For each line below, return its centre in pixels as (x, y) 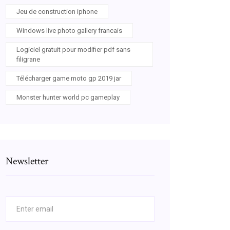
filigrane (28, 59)
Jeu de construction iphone (57, 12)
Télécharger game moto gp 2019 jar (69, 78)
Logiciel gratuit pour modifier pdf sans (73, 50)
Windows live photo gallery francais (69, 31)
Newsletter (27, 161)
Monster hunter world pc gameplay (68, 97)
